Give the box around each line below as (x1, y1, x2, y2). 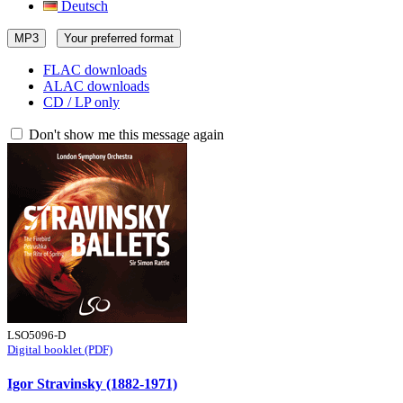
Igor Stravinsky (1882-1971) (7, 376, 177, 392)
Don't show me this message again (25, 127, 224, 142)
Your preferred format (64, 31, 174, 45)
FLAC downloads (43, 62, 147, 77)
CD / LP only (43, 94, 120, 110)
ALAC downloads (43, 78, 149, 94)
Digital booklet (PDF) (7, 343, 112, 356)
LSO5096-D (7, 328, 66, 342)
